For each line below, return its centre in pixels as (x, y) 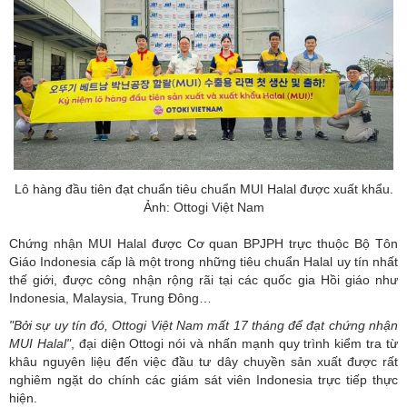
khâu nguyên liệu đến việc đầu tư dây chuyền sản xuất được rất (203, 361)
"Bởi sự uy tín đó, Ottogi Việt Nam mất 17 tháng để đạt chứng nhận (203, 325)
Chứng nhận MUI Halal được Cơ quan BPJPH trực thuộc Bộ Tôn (203, 243)
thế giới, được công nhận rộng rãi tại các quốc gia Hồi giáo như (203, 279)
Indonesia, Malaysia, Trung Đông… (110, 298)
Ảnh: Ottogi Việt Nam (203, 207)
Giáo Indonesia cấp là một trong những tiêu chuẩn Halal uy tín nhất (203, 261)
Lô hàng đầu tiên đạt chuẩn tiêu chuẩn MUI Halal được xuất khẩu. (203, 189)
